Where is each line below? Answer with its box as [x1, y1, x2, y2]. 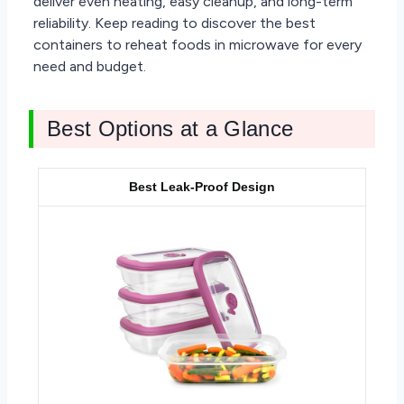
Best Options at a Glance [47, 115, 294, 141]
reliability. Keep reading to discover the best [33, 14, 316, 32]
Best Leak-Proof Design [129, 179, 275, 194]
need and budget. [33, 57, 146, 75]
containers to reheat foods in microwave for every [33, 35, 362, 53]
